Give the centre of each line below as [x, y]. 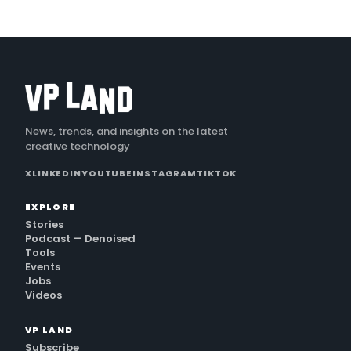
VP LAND [49, 330]
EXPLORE [51, 207]
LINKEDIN [56, 174]
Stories [44, 225]
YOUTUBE [107, 174]
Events [43, 267]
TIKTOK [217, 174]
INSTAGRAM [165, 174]
